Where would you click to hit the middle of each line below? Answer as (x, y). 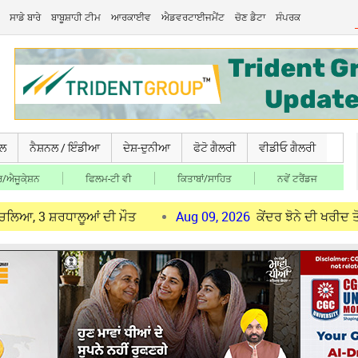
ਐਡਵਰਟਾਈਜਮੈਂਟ (193, 17)
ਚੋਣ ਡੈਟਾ (251, 17)
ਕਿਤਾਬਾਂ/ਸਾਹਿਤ (205, 178)
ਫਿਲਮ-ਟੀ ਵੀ (109, 178)
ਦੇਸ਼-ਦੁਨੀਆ (147, 147)
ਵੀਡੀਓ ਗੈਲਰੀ (287, 147)
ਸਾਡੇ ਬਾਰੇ (26, 17)
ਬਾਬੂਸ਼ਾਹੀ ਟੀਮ (76, 17)
